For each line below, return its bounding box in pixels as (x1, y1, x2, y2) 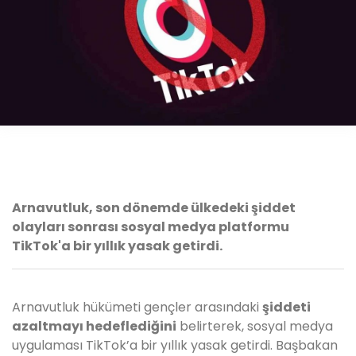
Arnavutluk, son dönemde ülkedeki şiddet (12, 198, 296, 217)
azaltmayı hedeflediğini (12, 316, 176, 335)
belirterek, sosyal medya (176, 316, 333, 335)
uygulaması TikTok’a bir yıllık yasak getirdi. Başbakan (12, 335, 338, 354)
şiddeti (262, 297, 311, 316)
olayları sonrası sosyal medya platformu (12, 217, 289, 236)
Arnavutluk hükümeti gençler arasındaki (12, 297, 262, 316)
